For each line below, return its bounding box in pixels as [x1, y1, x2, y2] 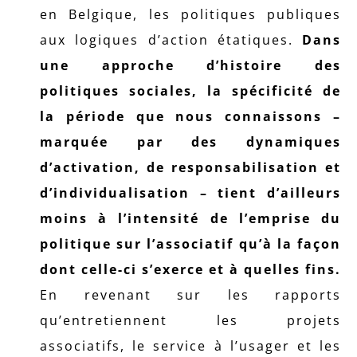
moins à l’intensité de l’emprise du [40, 210, 341, 227]
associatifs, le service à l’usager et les [40, 337, 341, 355]
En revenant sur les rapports [40, 286, 341, 304]
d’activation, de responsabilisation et [40, 159, 341, 176]
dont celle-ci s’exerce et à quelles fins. [40, 261, 341, 278]
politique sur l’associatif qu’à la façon [40, 235, 341, 253]
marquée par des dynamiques [40, 133, 341, 151]
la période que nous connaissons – [40, 108, 341, 125]
